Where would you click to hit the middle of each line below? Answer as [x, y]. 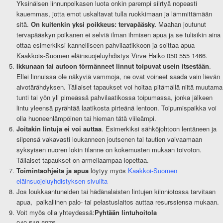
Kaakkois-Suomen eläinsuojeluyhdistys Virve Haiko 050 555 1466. [112, 56]
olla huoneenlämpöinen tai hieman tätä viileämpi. [86, 118]
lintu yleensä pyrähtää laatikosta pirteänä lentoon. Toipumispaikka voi [116, 108]
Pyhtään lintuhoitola [125, 213]
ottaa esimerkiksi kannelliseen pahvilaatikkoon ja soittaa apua [105, 45]
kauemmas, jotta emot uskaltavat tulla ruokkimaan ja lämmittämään [114, 14]
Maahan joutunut [181, 24]
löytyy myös [108, 171]
